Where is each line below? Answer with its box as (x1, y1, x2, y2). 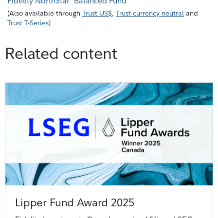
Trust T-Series (7, 18, 49, 27)
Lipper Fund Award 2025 (15, 196, 134, 210)
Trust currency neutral (116, 8, 184, 18)
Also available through (9, 8, 80, 18)
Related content (5, 43, 117, 63)
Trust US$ (82, 8, 112, 18)
